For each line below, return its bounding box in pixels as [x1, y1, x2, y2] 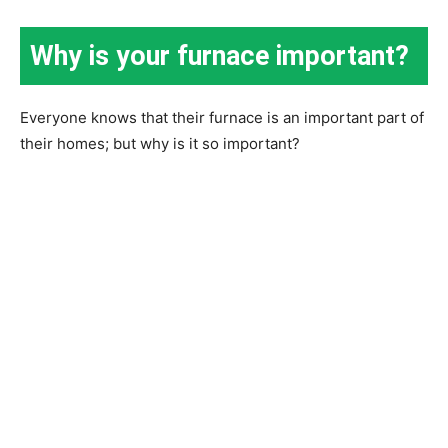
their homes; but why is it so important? [20, 134, 300, 154]
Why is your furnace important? [30, 40, 409, 73]
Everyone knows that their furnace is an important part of [20, 108, 424, 128]
